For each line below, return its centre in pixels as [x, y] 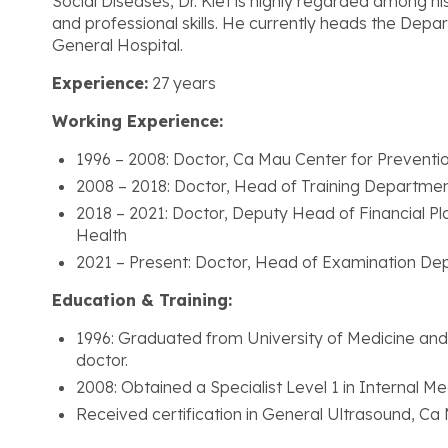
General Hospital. [117, 45]
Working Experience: [137, 121]
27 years [182, 83]
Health [101, 235]
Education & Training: [142, 300]
